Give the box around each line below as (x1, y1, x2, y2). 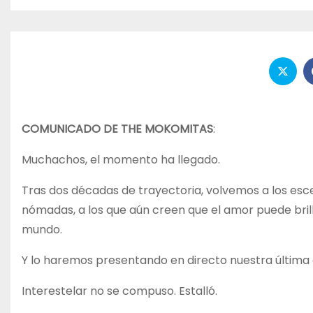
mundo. (22, 221, 62, 238)
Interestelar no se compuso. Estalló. (22, 282, 217, 299)
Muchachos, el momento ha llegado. (22, 151, 220, 168)
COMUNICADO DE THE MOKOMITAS (22, 120, 213, 137)
